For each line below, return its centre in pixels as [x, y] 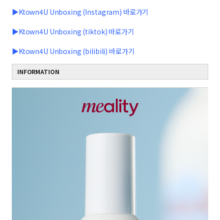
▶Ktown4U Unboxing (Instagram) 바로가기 [80, 12]
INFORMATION [38, 71]
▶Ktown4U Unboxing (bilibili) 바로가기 [73, 51]
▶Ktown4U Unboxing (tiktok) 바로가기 [73, 31]
